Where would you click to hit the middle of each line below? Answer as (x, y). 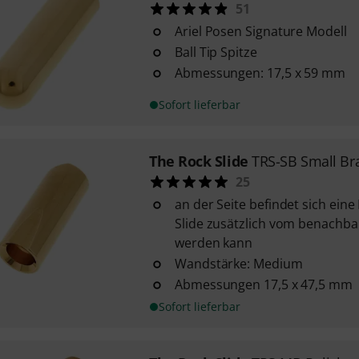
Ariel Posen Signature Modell (260, 31)
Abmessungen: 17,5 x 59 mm (260, 73)
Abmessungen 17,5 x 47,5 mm (263, 284)
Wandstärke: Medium (238, 264)
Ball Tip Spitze (216, 52)
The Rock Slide (198, 161)
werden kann (214, 243)
